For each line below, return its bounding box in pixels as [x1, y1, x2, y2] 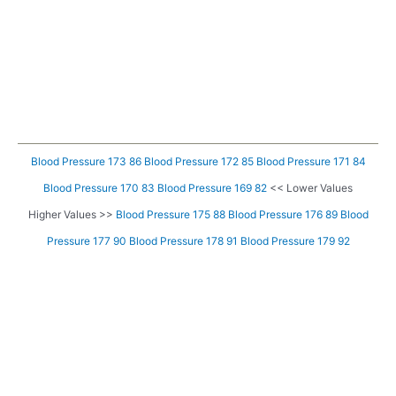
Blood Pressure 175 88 [115, 208, 225, 222]
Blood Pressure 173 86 [30, 155, 141, 169]
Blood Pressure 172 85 [143, 155, 254, 169]
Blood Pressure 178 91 [128, 234, 238, 248]
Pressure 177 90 [46, 234, 126, 248]
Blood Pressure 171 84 [255, 155, 366, 169]
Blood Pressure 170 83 [43, 181, 155, 195]
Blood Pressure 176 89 [227, 208, 338, 222]
